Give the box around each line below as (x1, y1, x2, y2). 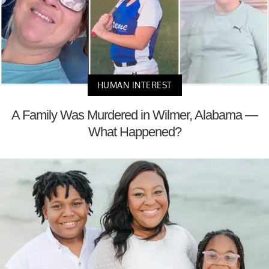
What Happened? (88, 124, 181, 140)
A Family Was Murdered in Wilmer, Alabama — (11, 107, 258, 123)
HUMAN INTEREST (97, 80, 172, 91)
